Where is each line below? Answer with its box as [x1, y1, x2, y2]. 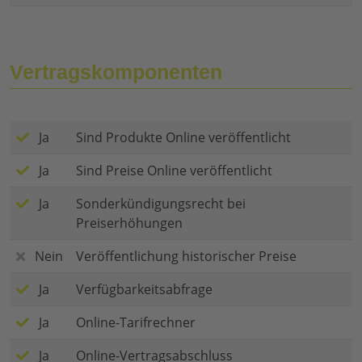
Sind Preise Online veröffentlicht [76, 162, 272, 180]
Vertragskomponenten [10, 61, 222, 84]
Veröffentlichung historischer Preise [76, 247, 297, 266]
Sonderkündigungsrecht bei [76, 195, 246, 213]
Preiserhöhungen [76, 214, 183, 233]
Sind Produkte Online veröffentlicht [76, 128, 291, 147]
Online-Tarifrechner [76, 314, 196, 332]
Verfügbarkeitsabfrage [76, 280, 213, 299]
